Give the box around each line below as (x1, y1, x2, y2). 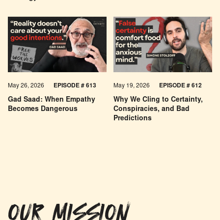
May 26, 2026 (8, 83, 46, 89)
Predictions (113, 115, 152, 123)
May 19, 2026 (113, 83, 151, 89)
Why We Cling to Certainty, (113, 97, 203, 104)
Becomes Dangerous (8, 106, 78, 113)
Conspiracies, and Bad (113, 106, 190, 113)
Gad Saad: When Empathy (8, 97, 96, 104)
